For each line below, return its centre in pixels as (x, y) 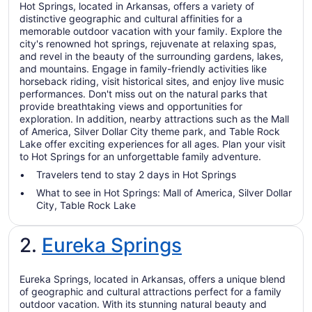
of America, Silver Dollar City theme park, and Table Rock (150, 131)
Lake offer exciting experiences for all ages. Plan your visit (153, 143)
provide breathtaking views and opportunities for (131, 106)
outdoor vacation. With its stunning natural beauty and (143, 304)
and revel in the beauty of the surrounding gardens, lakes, (151, 56)
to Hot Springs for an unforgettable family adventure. (140, 156)
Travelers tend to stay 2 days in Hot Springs (136, 174)
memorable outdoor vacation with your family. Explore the (151, 31)
